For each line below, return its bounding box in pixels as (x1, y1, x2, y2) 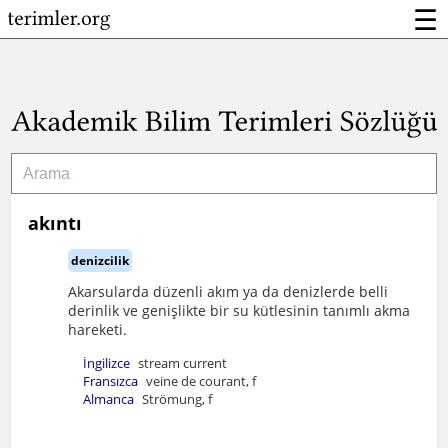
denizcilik (71, 252, 130, 270)
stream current (138, 354, 228, 373)
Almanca (83, 390, 135, 409)
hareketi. (68, 320, 128, 340)
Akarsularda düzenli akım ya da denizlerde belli (68, 282, 389, 302)
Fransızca (83, 372, 139, 391)
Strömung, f (142, 390, 213, 409)
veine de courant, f (146, 372, 257, 391)
